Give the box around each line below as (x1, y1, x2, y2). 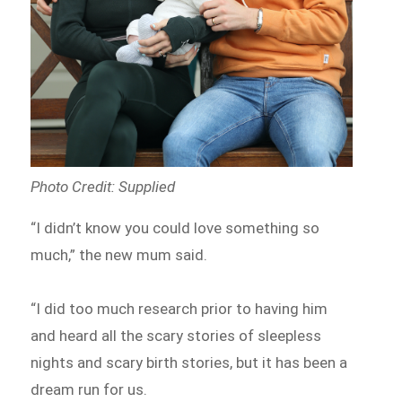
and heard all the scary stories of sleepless (31, 327, 322, 345)
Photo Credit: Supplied (31, 178, 176, 197)
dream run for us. (31, 380, 148, 399)
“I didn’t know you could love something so (31, 219, 320, 238)
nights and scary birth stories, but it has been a (31, 354, 348, 372)
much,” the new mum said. (31, 246, 212, 265)
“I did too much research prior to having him (31, 300, 328, 319)
